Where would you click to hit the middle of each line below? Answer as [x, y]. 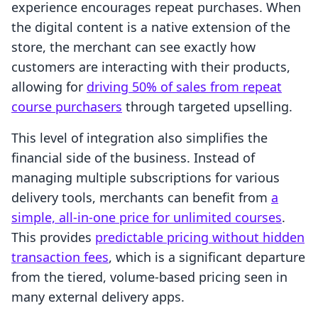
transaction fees [60, 257]
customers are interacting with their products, [151, 67]
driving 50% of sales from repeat [184, 87]
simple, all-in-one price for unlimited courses [147, 218]
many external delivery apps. [98, 297]
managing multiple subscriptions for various [146, 178]
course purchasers [67, 107]
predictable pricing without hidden [200, 237]
